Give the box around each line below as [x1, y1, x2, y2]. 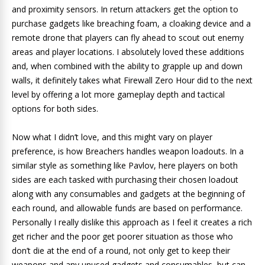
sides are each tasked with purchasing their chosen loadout [12, 174, 238, 186]
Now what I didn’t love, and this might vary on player [12, 131, 212, 143]
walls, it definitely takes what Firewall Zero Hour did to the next [12, 75, 253, 86]
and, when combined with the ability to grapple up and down [12, 60, 243, 72]
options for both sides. [12, 103, 98, 115]
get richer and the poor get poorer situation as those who [12, 231, 233, 243]
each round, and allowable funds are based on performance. [12, 202, 243, 214]
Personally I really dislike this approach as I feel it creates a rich [12, 216, 252, 228]
